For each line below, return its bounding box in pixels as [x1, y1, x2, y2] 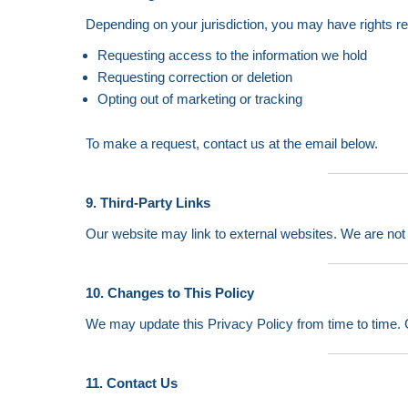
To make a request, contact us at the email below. [86, 136, 379, 151]
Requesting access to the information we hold [97, 47, 367, 63]
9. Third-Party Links [86, 195, 211, 210]
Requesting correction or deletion [97, 69, 292, 85]
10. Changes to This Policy [86, 285, 255, 301]
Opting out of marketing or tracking [97, 91, 302, 107]
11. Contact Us [86, 375, 178, 391]
